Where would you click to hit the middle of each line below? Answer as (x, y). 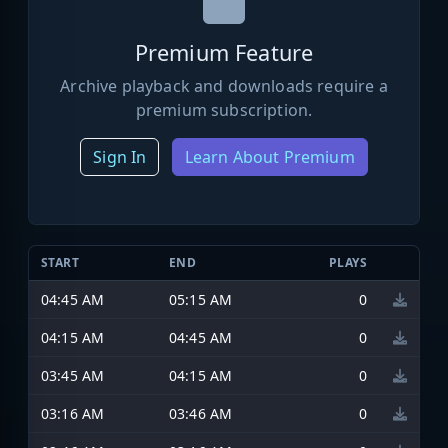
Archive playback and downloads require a (224, 85)
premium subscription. (224, 109)
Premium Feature (224, 52)
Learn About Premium (269, 156)
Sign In (120, 156)
